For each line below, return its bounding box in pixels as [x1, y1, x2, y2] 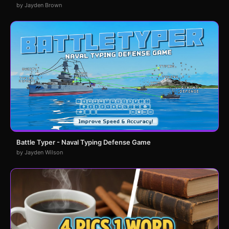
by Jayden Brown [16, 2, 62, 9]
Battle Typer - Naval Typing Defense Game [16, 138, 151, 147]
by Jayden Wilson [16, 149, 63, 156]
